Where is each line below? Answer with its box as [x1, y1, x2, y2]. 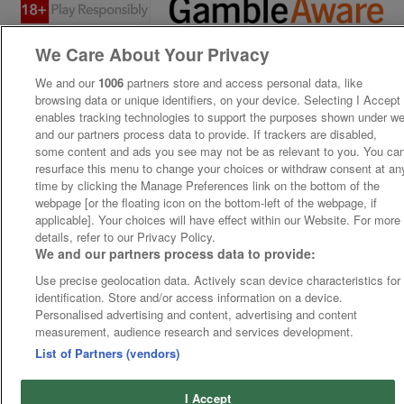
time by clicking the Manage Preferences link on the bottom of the [35, 177, 381, 194]
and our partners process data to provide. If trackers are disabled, [35, 125, 378, 142]
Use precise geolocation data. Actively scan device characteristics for [35, 271, 401, 289]
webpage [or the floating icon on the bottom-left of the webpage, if [35, 194, 378, 211]
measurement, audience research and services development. [35, 323, 354, 340]
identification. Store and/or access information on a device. [35, 289, 344, 306]
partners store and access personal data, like [124, 74, 363, 91]
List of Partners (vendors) [35, 344, 180, 362]
